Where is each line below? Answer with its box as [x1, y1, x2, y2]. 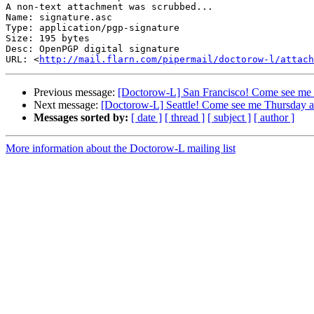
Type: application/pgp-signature [6, 22, 179, 34]
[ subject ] [207, 111, 251, 124]
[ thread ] [165, 111, 205, 124]
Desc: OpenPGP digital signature [6, 43, 179, 55]
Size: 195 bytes [6, 33, 90, 44]
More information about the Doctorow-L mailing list [6, 142, 235, 155]
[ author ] [254, 111, 294, 124]
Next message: [34, 99, 101, 111]
